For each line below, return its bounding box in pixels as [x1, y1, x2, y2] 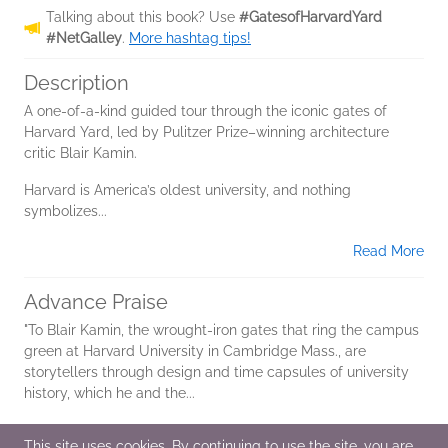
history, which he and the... [24, 385, 195, 401]
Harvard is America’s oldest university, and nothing [24, 182, 351, 198]
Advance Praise [24, 290, 168, 314]
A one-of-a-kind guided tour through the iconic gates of [24, 103, 387, 119]
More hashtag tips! [129, 30, 251, 46]
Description [24, 71, 129, 95]
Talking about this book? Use [46, 9, 239, 25]
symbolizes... [24, 203, 107, 219]
